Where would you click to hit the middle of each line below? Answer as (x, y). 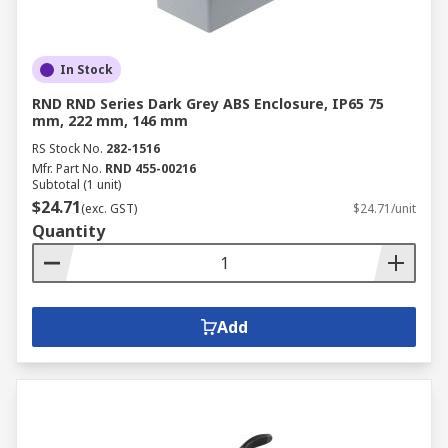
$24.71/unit (384, 208)
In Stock (86, 69)
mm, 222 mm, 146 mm (110, 120)
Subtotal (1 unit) (76, 184)
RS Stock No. (67, 148)
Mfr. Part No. (67, 168)
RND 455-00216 (150, 168)
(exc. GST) (109, 208)
